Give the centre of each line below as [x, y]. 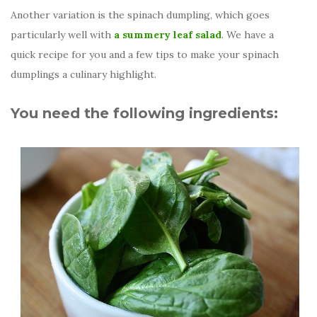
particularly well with [62, 35]
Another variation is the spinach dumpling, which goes [140, 15]
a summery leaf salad [168, 35]
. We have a [248, 35]
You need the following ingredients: [144, 114]
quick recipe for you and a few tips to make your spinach [145, 55]
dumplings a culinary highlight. [83, 75]
